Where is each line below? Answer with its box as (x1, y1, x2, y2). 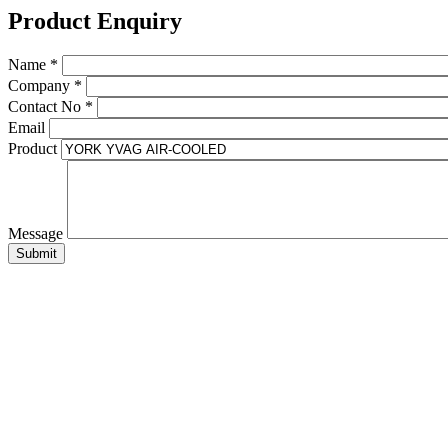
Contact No (8, 97, 85, 115)
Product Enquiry (8, 8, 182, 34)
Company (8, 76, 74, 94)
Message (8, 224, 67, 242)
